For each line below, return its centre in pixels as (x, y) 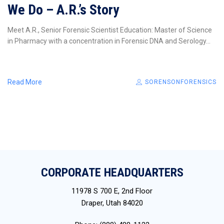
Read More (25, 82)
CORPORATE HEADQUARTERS (112, 172)
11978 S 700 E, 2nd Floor (112, 191)
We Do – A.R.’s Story (63, 9)
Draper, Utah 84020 (112, 203)
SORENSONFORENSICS (180, 82)
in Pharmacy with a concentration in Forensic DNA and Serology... (109, 41)
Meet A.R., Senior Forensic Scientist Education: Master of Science (110, 30)
